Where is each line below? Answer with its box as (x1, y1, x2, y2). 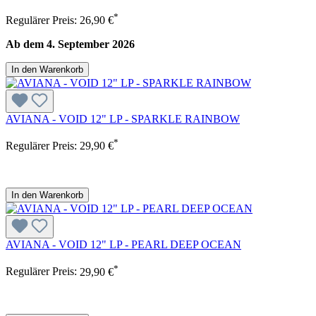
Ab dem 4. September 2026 (6, 37, 135, 50)
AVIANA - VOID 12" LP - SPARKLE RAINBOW (6, 112, 240, 125)
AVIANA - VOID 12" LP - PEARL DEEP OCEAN (6, 238, 241, 251)
